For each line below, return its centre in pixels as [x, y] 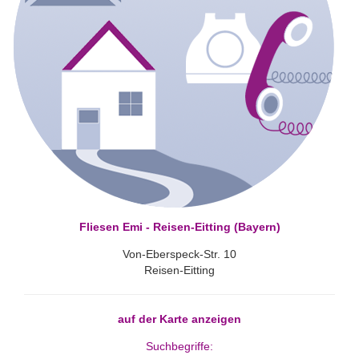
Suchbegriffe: [179, 346]
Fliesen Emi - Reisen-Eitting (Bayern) [179, 226]
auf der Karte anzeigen [179, 319]
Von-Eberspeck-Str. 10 [179, 254]
